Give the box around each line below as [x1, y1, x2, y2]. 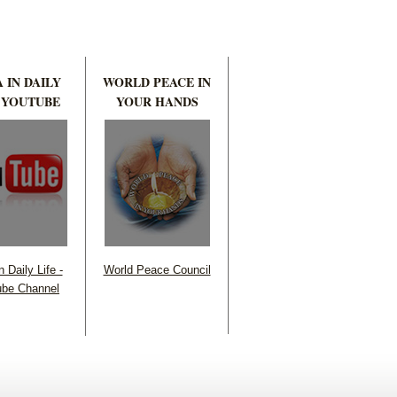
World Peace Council [103, 262, 211, 276]
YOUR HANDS [115, 91, 198, 111]
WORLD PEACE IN [103, 72, 211, 91]
